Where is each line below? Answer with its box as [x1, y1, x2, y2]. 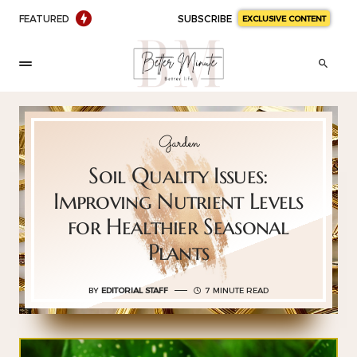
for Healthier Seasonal [68, 213, 289, 241]
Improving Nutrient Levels [53, 187, 304, 215]
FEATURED [19, 12, 69, 24]
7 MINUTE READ [205, 285, 269, 295]
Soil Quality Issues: [88, 162, 269, 190]
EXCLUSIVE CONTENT [242, 13, 326, 23]
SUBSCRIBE [178, 12, 232, 24]
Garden [158, 131, 199, 155]
